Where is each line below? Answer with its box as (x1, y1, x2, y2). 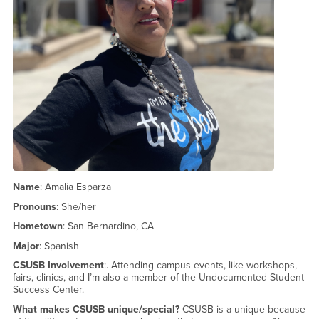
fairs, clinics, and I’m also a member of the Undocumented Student (12, 271, 304, 284)
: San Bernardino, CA (62, 220, 154, 233)
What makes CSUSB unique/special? (12, 303, 179, 315)
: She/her (56, 200, 96, 213)
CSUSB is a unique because (179, 303, 305, 315)
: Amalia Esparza (39, 181, 111, 194)
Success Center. (12, 283, 84, 296)
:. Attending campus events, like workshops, (103, 259, 297, 272)
